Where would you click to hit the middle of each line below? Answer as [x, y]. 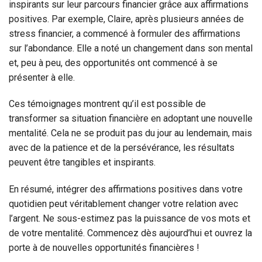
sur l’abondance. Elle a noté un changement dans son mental [131, 48]
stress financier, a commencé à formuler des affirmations [125, 33]
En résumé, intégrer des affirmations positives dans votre [126, 189]
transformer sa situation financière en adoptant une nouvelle [131, 119]
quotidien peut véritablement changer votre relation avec [123, 204]
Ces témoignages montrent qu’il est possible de [107, 104]
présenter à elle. [42, 77]
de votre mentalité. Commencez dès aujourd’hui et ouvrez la [130, 233]
